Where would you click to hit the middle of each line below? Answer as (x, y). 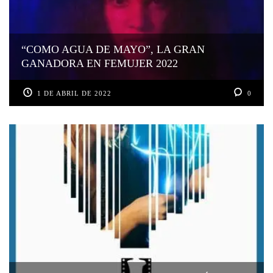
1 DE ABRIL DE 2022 (75, 94)
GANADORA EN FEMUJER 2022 (100, 64)
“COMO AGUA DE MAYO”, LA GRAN (113, 50)
